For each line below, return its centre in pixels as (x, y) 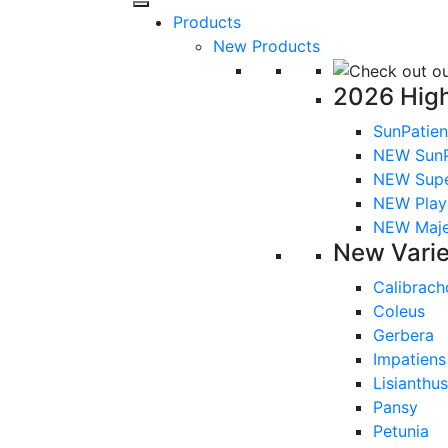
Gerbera (403, 335)
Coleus (399, 311)
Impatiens (409, 359)
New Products (266, 45)
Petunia (401, 431)
